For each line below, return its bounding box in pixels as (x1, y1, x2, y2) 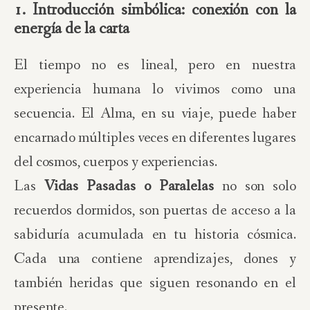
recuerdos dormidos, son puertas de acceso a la (14, 201, 296, 221)
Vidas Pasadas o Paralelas (44, 176, 214, 197)
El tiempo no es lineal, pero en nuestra (14, 55, 296, 75)
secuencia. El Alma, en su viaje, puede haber (14, 104, 296, 124)
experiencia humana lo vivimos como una (14, 80, 296, 100)
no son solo (213, 176, 296, 197)
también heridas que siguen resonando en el (14, 273, 296, 293)
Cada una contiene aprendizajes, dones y (14, 249, 296, 269)
